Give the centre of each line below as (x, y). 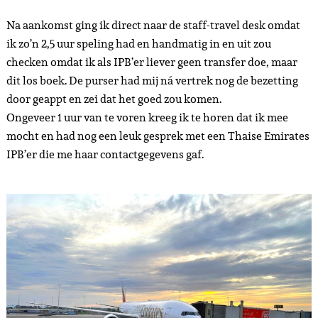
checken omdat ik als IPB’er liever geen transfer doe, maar (152, 62)
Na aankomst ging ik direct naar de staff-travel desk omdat (153, 25)
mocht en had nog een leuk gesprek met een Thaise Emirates (158, 136)
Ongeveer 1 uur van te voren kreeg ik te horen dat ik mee (147, 117)
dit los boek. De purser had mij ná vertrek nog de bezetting (152, 80)
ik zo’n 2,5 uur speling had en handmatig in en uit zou (138, 43)
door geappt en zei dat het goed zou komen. (114, 99)
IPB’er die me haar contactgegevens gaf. (105, 154)
